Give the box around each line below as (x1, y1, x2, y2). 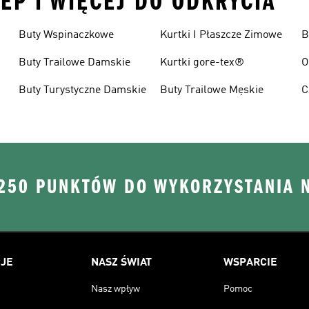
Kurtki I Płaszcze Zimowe (159, 30, 282, 41)
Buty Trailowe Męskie (159, 85, 263, 96)
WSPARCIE (223, 257, 277, 268)
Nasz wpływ (91, 284, 140, 294)
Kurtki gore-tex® (159, 57, 244, 68)
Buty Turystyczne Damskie (18, 85, 146, 96)
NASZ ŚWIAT (91, 257, 152, 268)
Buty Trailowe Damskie (18, 57, 130, 68)
